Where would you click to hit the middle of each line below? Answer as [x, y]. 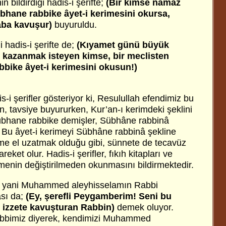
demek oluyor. [144, 207]
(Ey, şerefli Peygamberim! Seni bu [99, 196]
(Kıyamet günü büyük [123, 45]
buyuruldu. [74, 25]
